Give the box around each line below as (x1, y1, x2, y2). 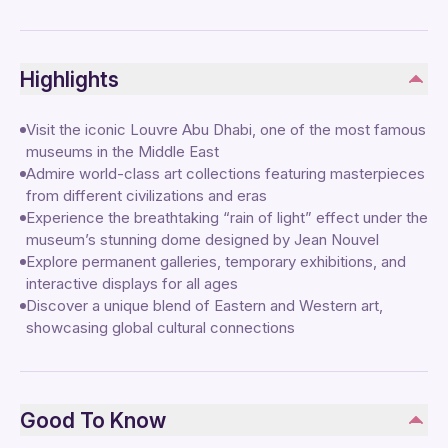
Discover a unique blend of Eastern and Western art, (26, 296, 383, 315)
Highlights (20, 66, 119, 92)
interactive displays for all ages (26, 274, 238, 293)
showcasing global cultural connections (26, 318, 295, 337)
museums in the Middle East (26, 142, 219, 161)
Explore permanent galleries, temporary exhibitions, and (26, 252, 406, 271)
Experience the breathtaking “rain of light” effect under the (26, 208, 428, 227)
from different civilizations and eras (26, 186, 267, 205)
